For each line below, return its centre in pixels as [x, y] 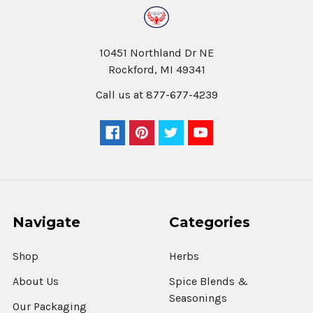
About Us [36, 281]
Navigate [46, 222]
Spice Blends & [209, 281]
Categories [210, 222]
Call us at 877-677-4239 [156, 94]
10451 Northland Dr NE [156, 52]
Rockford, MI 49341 [156, 69]
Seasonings [198, 298]
